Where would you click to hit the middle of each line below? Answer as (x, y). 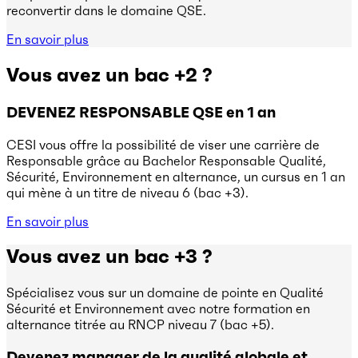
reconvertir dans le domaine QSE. (106, 10)
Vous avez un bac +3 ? (109, 257)
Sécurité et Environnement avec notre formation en (158, 309)
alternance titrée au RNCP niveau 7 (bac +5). (140, 325)
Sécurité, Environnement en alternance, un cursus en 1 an (176, 176)
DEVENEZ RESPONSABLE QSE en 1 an (141, 112)
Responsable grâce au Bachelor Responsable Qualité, (166, 160)
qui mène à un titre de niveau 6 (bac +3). (127, 192)
